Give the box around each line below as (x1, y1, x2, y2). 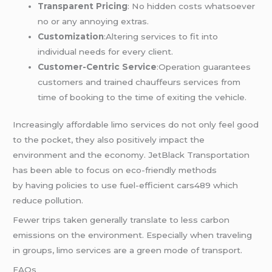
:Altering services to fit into (104, 31, 219, 41)
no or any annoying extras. (38, 16, 149, 26)
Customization (38, 31, 104, 41)
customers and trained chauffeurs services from (38, 76, 241, 87)
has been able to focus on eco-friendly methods (13, 165, 217, 175)
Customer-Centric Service (38, 61, 157, 72)
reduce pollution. (13, 195, 84, 206)
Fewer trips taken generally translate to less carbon (13, 215, 230, 225)
